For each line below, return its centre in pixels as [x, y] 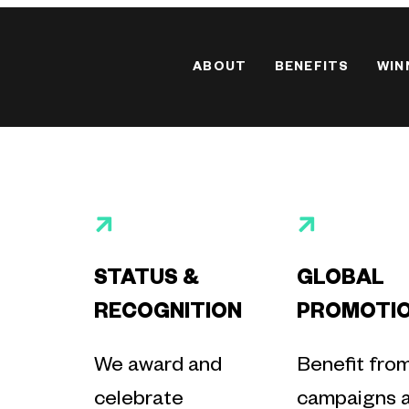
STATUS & [146, 281]
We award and [157, 367]
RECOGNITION [168, 315]
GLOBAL [341, 281]
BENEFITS [312, 69]
